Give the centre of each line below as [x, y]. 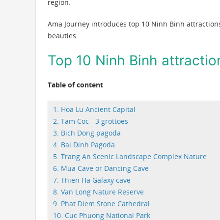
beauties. [63, 35]
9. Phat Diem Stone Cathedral [101, 203]
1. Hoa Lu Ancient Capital [94, 109]
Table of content [75, 84]
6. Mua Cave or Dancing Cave [101, 168]
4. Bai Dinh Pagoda [84, 144]
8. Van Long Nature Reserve [98, 192]
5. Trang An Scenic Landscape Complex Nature [130, 156]
